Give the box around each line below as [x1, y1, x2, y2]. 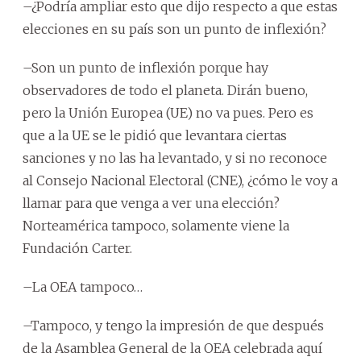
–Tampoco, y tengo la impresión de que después [23, 317, 324, 334]
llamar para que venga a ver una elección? [23, 194, 280, 211]
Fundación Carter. [23, 239, 132, 256]
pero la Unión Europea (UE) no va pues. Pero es [23, 104, 313, 121]
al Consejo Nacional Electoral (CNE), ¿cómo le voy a [23, 172, 338, 189]
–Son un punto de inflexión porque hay [23, 59, 268, 76]
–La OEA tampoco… [23, 278, 143, 295]
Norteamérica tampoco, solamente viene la [23, 217, 289, 234]
